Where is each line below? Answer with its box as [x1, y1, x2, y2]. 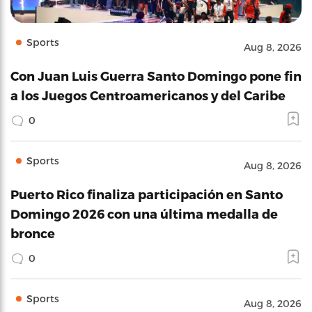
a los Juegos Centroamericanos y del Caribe [10, 88, 286, 102]
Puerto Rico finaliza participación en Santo [10, 187, 283, 201]
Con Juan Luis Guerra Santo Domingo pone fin [10, 68, 302, 83]
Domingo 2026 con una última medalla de [10, 206, 278, 221]
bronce [10, 226, 55, 240]
